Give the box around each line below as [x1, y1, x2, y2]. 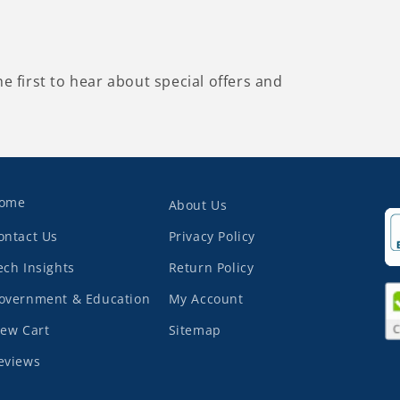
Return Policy [168, 259, 254, 277]
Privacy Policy [168, 228, 255, 246]
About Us [168, 196, 228, 214]
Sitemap [168, 321, 221, 339]
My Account [168, 290, 244, 308]
